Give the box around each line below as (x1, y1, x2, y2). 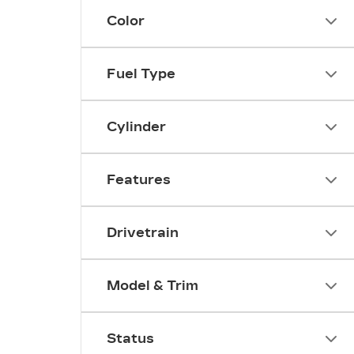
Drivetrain (107, 225, 179, 240)
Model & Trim (107, 278, 198, 293)
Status (107, 331, 154, 346)
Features (107, 172, 171, 187)
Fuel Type (107, 66, 175, 81)
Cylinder (107, 119, 166, 134)
